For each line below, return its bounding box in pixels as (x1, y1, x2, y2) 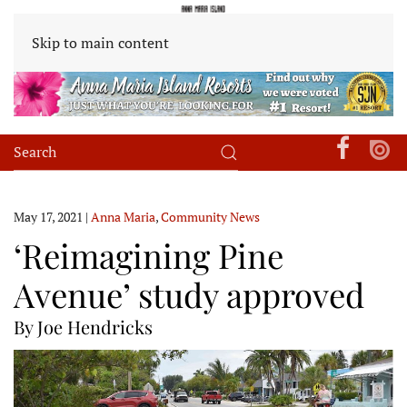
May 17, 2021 (14, 207, 83, 225)
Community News (161, 207, 260, 225)
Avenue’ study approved (14, 271, 364, 316)
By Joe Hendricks (14, 313, 153, 339)
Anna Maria (91, 207, 155, 225)
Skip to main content (32, 33, 169, 53)
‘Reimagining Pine (14, 232, 283, 277)
